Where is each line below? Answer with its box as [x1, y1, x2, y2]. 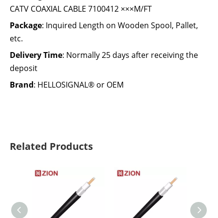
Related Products [10, 140, 93, 153]
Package [10, 20, 42, 31]
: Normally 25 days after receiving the [62, 50, 198, 60]
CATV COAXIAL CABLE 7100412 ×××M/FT [10, 3, 152, 14]
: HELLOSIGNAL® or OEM [34, 79, 124, 90]
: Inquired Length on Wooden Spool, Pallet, [42, 20, 198, 31]
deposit [10, 63, 37, 73]
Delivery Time [10, 50, 62, 60]
